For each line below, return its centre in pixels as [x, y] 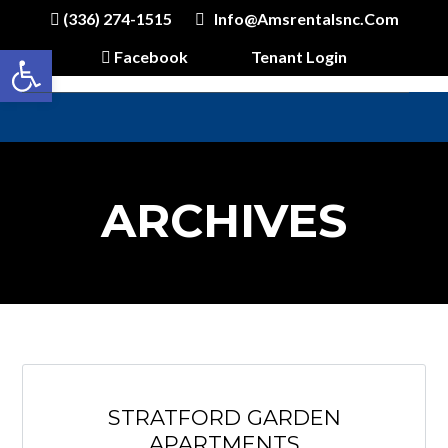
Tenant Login [299, 56]
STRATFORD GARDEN [224, 417]
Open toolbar [59, 58]
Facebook [149, 56]
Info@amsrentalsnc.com [301, 18]
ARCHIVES [224, 220]
